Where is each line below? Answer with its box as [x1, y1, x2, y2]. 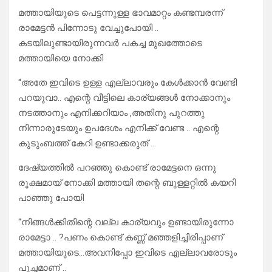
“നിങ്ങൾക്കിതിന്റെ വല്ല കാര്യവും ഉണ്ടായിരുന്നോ [18, 217, 234, 228]
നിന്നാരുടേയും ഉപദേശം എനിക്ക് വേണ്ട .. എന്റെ [18, 123, 219, 134]
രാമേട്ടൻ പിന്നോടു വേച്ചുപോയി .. [18, 22, 158, 34]
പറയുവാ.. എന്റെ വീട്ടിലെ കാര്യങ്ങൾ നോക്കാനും [18, 92, 230, 104]
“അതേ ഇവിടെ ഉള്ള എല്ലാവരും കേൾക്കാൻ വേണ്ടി [18, 77, 237, 89]
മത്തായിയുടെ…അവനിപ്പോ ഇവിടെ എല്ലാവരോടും [18, 247, 237, 259]
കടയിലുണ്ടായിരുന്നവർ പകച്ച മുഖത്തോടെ [18, 38, 202, 49]
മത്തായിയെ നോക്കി [18, 53, 103, 64]
